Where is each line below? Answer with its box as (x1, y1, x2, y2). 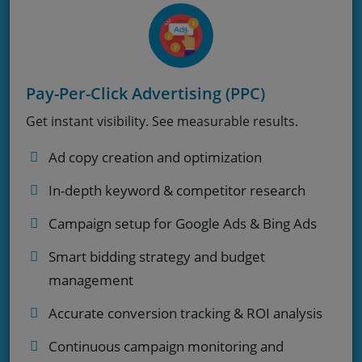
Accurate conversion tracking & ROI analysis (48, 303, 322, 322)
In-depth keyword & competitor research (48, 180, 305, 200)
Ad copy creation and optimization (48, 147, 262, 166)
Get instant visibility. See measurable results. (26, 112, 298, 130)
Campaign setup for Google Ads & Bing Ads (48, 213, 317, 233)
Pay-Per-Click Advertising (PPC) (26, 82, 265, 104)
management (48, 270, 133, 289)
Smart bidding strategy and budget (48, 246, 265, 266)
